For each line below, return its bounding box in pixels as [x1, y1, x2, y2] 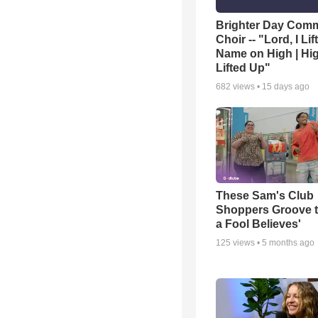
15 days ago [262, 81, 309, 92]
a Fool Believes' [216, 218, 301, 231]
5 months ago [262, 238, 314, 248]
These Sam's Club [216, 190, 314, 202]
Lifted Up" [216, 61, 270, 74]
